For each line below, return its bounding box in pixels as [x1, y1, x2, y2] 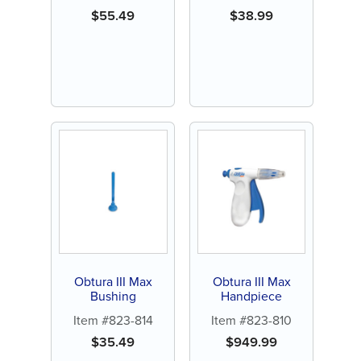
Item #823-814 [73, 310, 153, 330]
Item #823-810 [211, 310, 292, 330]
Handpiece [221, 286, 282, 305]
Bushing [89, 286, 136, 305]
